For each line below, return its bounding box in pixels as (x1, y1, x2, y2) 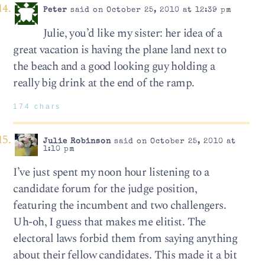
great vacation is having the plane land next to (13, 41, 227, 59)
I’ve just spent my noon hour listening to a (13, 164, 209, 182)
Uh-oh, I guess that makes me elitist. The (13, 214, 206, 231)
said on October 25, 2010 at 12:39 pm (67, 7, 232, 14)
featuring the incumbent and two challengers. (13, 197, 227, 215)
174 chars (13, 103, 62, 111)
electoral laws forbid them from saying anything (13, 230, 238, 248)
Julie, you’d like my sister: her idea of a (43, 25, 222, 43)
